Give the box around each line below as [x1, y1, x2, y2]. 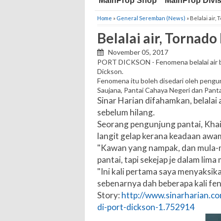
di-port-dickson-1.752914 [97, 202, 195, 213]
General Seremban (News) [116, 15, 185, 21]
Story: [97, 190, 121, 201]
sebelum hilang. [97, 107, 155, 118]
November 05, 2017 [104, 48, 168, 56]
